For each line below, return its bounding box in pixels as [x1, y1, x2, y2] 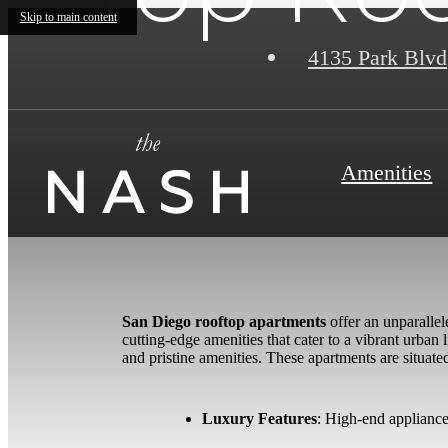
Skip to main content [20, 10, 117, 24]
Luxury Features [202, 409, 317, 427]
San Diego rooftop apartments [122, 312, 326, 330]
